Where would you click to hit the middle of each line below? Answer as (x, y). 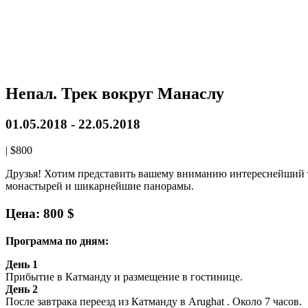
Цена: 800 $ (40, 214)
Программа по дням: (57, 241)
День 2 (23, 289)
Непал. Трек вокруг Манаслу (115, 93)
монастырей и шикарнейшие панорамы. (100, 186)
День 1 (22, 265)
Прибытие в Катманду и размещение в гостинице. (124, 277)
